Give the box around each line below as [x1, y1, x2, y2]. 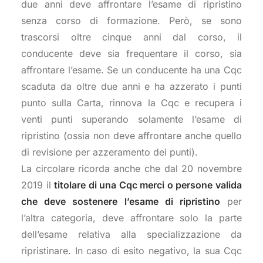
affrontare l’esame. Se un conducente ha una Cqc [21, 64, 242, 76]
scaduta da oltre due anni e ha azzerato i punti [21, 80, 242, 92]
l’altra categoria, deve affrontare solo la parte [21, 212, 242, 224]
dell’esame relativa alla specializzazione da [21, 228, 242, 240]
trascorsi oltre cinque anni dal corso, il [21, 31, 242, 43]
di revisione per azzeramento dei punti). [21, 146, 198, 158]
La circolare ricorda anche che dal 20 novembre [21, 163, 242, 174]
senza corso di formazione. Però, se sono [21, 15, 242, 26]
